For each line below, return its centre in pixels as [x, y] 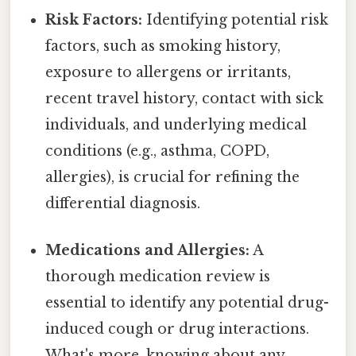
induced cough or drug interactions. [178, 329]
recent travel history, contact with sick [185, 99]
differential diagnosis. [123, 204]
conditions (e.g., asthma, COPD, [158, 151]
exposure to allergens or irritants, [168, 73]
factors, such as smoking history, [163, 46]
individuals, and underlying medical [176, 125]
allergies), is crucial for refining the [173, 178]
